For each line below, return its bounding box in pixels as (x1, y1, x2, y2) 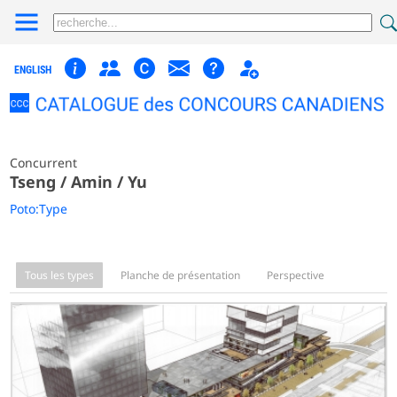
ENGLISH (14, 64, 52, 76)
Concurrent (10, 153, 78, 171)
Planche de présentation (121, 267, 241, 283)
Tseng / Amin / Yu (10, 170, 148, 192)
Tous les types (25, 267, 95, 283)
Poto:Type (10, 199, 68, 217)
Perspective (267, 267, 325, 283)
